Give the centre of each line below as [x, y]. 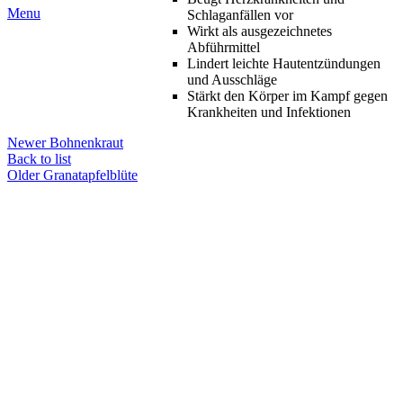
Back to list [39, 159]
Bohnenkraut [86, 143]
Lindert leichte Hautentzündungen [284, 64]
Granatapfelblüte [90, 175]
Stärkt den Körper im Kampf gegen [287, 96]
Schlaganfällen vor [240, 15]
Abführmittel [224, 48]
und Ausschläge [232, 80]
